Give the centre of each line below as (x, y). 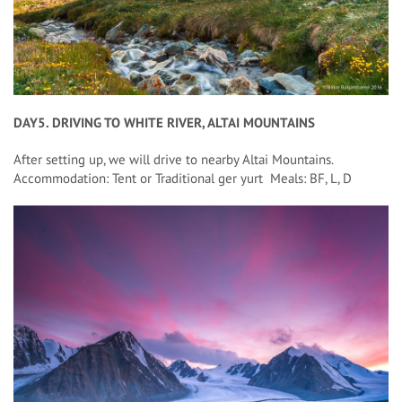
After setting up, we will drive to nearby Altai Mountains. (173, 160)
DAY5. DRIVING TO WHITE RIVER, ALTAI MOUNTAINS (164, 123)
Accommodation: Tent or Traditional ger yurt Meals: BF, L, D (183, 179)
